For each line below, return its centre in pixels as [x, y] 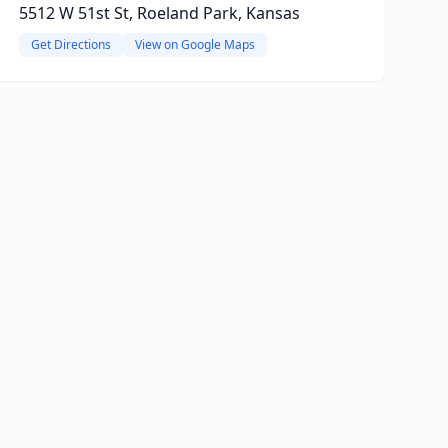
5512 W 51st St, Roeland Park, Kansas [159, 13]
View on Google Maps [194, 44]
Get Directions [70, 44]
